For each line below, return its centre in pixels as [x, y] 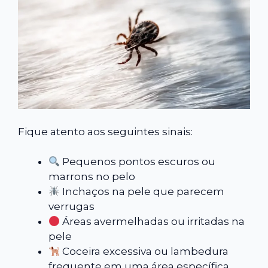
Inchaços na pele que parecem [142, 192]
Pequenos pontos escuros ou [138, 162]
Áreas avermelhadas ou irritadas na [153, 222]
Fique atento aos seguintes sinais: [105, 131]
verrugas [71, 207]
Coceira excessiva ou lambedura [144, 252]
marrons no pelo [92, 177]
